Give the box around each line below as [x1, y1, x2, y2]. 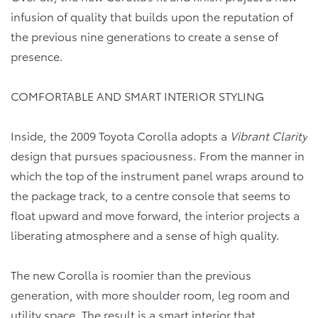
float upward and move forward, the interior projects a [11, 206, 300, 223]
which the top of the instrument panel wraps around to [11, 166, 304, 183]
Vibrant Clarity [230, 126, 307, 143]
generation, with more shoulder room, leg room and [11, 285, 290, 302]
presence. [11, 47, 63, 64]
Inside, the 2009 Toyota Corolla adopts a [11, 126, 230, 143]
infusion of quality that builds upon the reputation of [11, 7, 293, 24]
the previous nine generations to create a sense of [11, 27, 278, 44]
